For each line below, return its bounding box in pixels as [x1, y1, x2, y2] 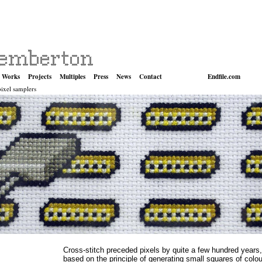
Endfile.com [208, 72, 240, 81]
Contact [139, 72, 162, 81]
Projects [28, 72, 51, 81]
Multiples [60, 72, 85, 81]
